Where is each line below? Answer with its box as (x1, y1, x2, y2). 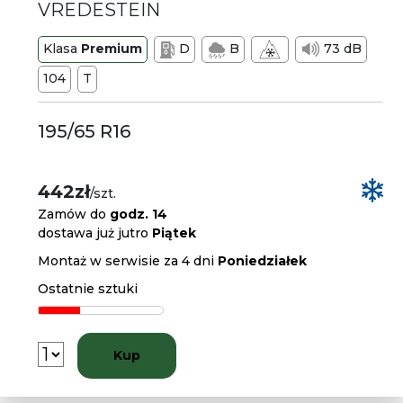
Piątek (152, 225, 197, 241)
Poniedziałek (218, 253, 308, 269)
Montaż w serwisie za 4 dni (38, 253, 219, 269)
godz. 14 (110, 206, 168, 222)
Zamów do (38, 206, 111, 222)
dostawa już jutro (38, 225, 153, 241)
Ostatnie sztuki (38, 281, 139, 297)
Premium (81, 40, 143, 57)
